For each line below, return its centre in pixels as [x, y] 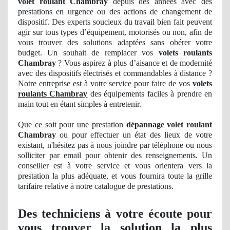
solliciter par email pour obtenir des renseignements [107, 156]
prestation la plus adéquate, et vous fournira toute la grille [115, 176]
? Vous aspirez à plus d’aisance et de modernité [134, 63]
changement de [187, 12]
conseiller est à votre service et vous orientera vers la [115, 166]
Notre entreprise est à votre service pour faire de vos [105, 84]
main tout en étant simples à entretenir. [80, 104]
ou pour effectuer [88, 135]
